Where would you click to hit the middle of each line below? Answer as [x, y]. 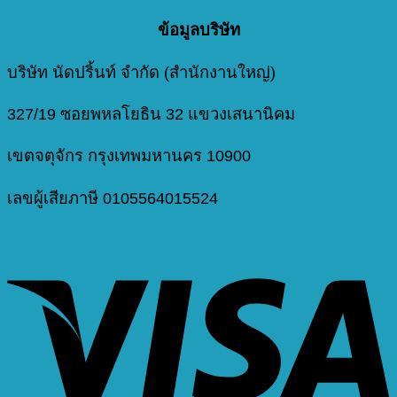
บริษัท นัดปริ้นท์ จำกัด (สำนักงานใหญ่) [141, 72]
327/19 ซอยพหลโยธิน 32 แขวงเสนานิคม [151, 113]
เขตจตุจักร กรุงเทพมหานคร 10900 [129, 156]
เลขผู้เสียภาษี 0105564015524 [113, 198]
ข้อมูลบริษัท [198, 30]
